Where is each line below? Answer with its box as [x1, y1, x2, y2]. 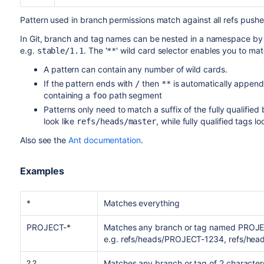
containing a [43, 90, 93, 100]
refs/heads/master [77, 117, 157, 126]
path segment [106, 90, 162, 100]
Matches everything [103, 198, 180, 208]
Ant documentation [68, 135, 141, 145]
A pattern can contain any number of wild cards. [43, 64, 227, 74]
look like [43, 116, 77, 126]
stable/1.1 [37, 46, 84, 55]
